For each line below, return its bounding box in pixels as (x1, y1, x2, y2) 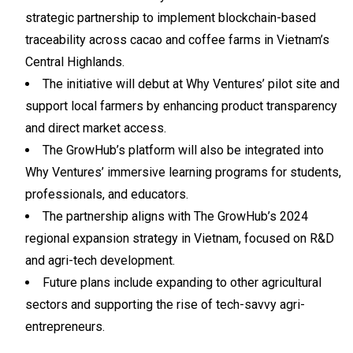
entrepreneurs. (25, 319, 105, 334)
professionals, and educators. (25, 187, 188, 202)
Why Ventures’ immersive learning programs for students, (25, 165, 341, 180)
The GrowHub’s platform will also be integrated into (43, 143, 324, 158)
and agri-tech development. (25, 253, 175, 268)
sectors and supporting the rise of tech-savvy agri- (25, 297, 305, 312)
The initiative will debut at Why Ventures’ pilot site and (43, 76, 340, 91)
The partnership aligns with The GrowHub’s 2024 (43, 209, 308, 224)
